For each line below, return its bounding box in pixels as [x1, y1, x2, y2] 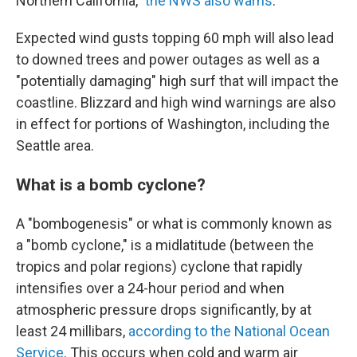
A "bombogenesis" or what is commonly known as [16, 215, 332, 232]
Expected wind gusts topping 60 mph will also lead [16, 29, 334, 46]
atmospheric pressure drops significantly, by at [16, 301, 312, 318]
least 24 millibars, [16, 323, 128, 339]
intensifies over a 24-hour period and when [16, 280, 284, 296]
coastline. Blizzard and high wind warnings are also [16, 94, 335, 111]
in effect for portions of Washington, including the [16, 116, 330, 132]
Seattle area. [16, 137, 94, 154]
